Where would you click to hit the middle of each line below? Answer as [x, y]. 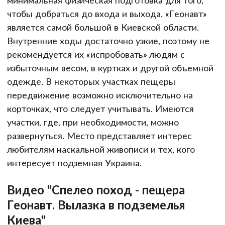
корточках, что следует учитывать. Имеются [100, 109]
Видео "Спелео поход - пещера [96, 189]
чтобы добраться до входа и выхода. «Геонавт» [107, 14]
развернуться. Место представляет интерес [99, 136]
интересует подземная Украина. [74, 163]
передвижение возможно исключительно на [100, 95]
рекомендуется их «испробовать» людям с [96, 54]
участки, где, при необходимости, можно [93, 122]
